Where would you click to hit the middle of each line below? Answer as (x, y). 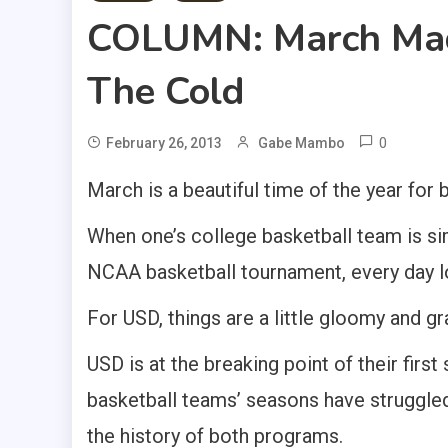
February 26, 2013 (164, 143)
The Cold (165, 92)
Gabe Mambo (301, 143)
